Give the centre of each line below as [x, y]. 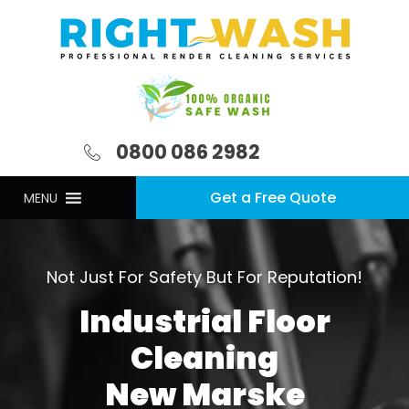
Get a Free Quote [273, 198]
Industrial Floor [204, 322]
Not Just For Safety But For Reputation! [204, 277]
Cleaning [204, 358]
